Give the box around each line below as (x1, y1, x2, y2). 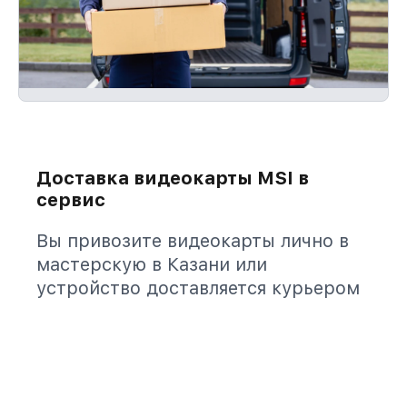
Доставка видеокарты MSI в (36, 167, 309, 189)
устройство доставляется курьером (36, 277, 360, 299)
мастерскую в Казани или (36, 253, 267, 275)
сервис (36, 189, 105, 211)
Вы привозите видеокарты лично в (36, 230, 349, 252)
